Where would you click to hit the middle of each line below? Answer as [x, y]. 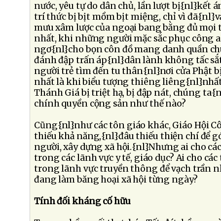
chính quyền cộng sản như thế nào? [110, 104]
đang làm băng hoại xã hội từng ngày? [116, 180]
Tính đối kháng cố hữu [82, 201]
